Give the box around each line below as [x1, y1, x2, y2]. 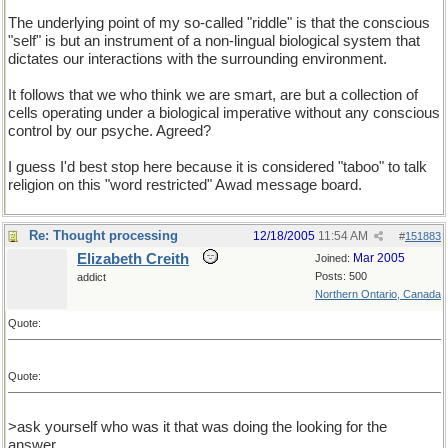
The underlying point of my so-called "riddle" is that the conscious [8, 15, 430, 32]
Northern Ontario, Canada [315, 288, 441, 300]
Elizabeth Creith [77, 251, 189, 267]
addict [77, 271, 106, 283]
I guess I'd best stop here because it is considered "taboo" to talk [8, 159, 427, 176]
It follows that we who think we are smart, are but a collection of [8, 87, 418, 104]
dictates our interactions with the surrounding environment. [8, 51, 387, 68]
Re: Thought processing [29, 228, 178, 243]
